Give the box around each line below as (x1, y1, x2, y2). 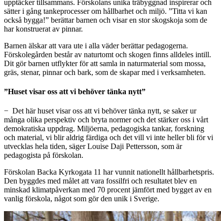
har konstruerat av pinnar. (4, 24, 83, 33)
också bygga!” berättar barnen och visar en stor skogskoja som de (4, 15, 207, 24)
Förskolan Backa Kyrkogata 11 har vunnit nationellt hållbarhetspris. (4, 168, 214, 177)
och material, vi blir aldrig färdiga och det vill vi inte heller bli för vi (4, 133, 213, 142)
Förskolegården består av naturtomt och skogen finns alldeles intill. (4, 50, 211, 59)
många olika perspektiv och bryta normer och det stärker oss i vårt (4, 115, 208, 124)
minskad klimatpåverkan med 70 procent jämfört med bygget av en (4, 185, 212, 194)
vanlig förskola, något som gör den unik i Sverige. (4, 194, 159, 203)
